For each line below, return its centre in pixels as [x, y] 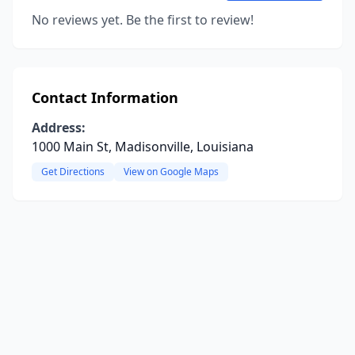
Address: [59, 128]
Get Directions [73, 172]
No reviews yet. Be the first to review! [143, 20]
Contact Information [105, 97]
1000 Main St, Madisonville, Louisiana [143, 147]
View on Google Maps [171, 172]
